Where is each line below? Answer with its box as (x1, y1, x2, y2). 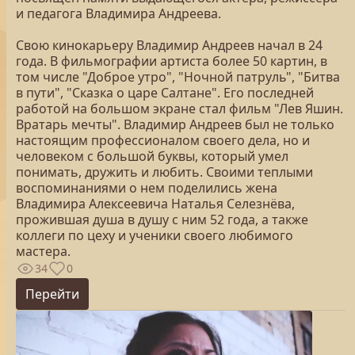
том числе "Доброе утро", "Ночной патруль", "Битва (16, 68, 340, 86)
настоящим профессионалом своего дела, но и (16, 132, 310, 149)
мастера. (16, 242, 71, 260)
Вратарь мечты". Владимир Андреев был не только (16, 116, 334, 133)
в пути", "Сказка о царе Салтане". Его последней (16, 84, 314, 101)
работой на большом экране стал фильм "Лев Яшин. (16, 100, 343, 117)
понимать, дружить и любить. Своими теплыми (16, 163, 313, 181)
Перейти (25, 285, 79, 303)
